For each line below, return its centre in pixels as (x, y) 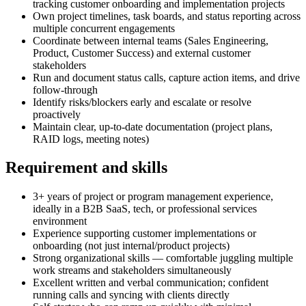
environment (60, 221)
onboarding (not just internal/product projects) (131, 246)
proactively (57, 114)
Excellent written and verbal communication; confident (151, 283)
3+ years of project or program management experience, (153, 197)
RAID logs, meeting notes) (91, 139)
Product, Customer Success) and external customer (142, 53)
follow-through (65, 89)
